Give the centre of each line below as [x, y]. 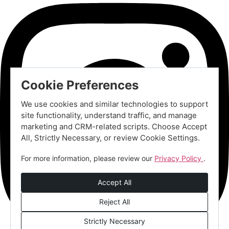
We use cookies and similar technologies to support [114, 104]
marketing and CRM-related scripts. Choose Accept [114, 127]
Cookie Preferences [80, 85]
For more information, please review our [88, 158]
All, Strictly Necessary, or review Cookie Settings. [110, 138]
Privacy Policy [179, 158]
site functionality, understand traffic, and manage [109, 115]
